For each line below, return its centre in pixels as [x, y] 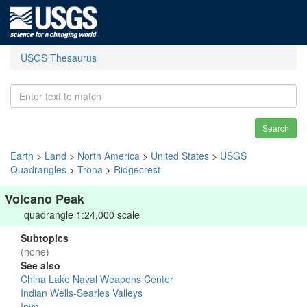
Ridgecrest [137, 169]
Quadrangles [38, 169]
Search [276, 128]
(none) [35, 251]
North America [109, 156]
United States [180, 156]
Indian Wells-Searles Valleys [82, 293]
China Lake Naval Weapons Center [97, 279]
